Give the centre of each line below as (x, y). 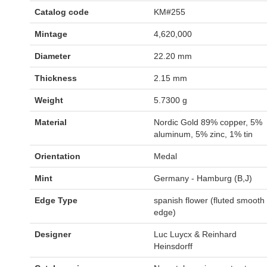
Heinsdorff (173, 246)
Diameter (52, 56)
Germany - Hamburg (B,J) (203, 178)
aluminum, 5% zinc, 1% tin (203, 134)
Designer (53, 235)
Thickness (56, 78)
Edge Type (56, 201)
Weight (49, 100)
